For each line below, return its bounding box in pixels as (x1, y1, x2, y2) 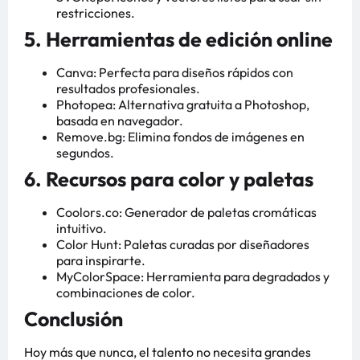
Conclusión (24, 306, 123, 333)
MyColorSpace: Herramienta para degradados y (56, 268, 329, 285)
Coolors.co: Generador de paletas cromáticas (56, 204, 317, 221)
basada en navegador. (56, 112, 183, 129)
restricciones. (56, 5, 135, 22)
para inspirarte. (56, 252, 145, 269)
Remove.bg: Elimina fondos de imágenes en (56, 129, 305, 145)
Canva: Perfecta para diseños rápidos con (56, 64, 293, 81)
